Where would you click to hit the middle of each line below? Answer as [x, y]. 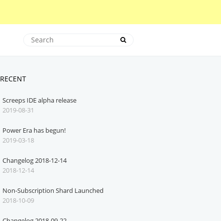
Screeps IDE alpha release [40, 100]
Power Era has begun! [34, 130]
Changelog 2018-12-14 [35, 160]
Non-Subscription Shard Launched [53, 190]
